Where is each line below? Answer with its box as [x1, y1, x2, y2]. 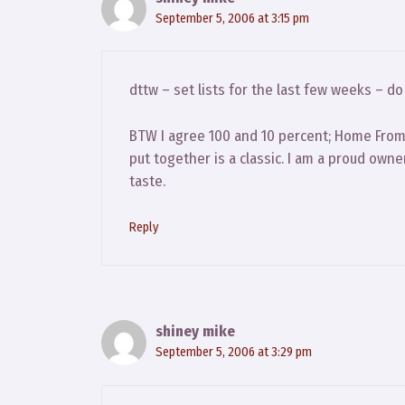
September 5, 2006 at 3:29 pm [155, 344, 312, 361]
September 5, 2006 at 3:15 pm [155, 9, 309, 26]
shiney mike [155, 322, 235, 342]
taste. [129, 171, 165, 191]
